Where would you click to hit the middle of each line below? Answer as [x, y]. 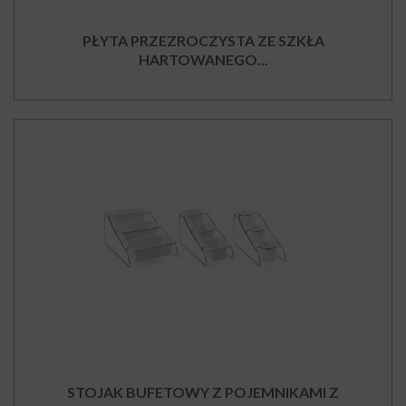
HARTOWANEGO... [203, 59]
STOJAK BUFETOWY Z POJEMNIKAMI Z [203, 391]
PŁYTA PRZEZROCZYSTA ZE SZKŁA [203, 40]
